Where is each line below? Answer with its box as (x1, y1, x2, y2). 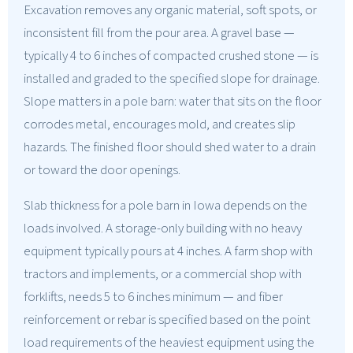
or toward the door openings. (24, 160, 180, 180)
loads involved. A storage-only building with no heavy (24, 218, 302, 238)
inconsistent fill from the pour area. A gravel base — (24, 23, 295, 43)
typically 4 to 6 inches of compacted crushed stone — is (24, 46, 318, 65)
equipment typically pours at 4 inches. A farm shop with (24, 241, 313, 261)
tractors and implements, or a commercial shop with (24, 264, 302, 284)
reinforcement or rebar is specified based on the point (24, 310, 310, 329)
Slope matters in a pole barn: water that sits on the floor (24, 91, 321, 111)
